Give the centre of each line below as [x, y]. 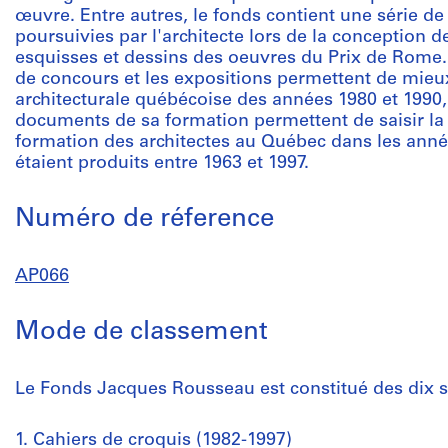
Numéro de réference [144, 219]
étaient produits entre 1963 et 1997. [162, 163]
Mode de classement [141, 332]
